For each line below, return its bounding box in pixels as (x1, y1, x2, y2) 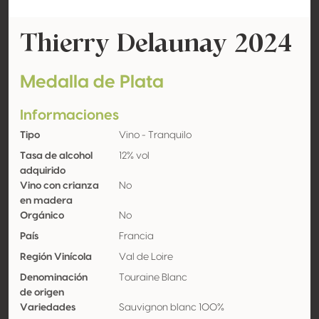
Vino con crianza (20, 181, 99, 191)
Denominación (20, 273, 88, 283)
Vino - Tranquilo (118, 130, 192, 140)
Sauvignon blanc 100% (118, 303, 224, 313)
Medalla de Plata (20, 73, 164, 91)
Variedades (20, 303, 75, 313)
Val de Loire (118, 252, 173, 262)
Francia (118, 231, 154, 241)
